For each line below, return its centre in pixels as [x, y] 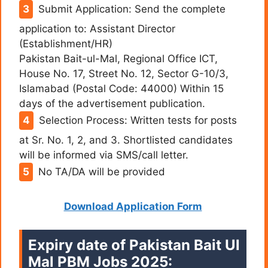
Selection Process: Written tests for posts [138, 120]
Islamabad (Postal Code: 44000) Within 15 [121, 88]
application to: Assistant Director [97, 28]
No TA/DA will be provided [101, 171]
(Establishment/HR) [66, 43]
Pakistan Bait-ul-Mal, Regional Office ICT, [118, 58]
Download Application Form [133, 207]
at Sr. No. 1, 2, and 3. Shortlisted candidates [126, 140]
